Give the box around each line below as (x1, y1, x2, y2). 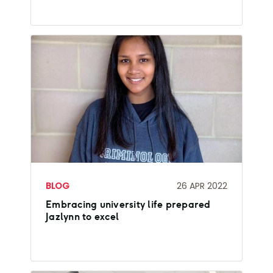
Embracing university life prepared (46, 199, 211, 210)
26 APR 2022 (177, 179, 227, 192)
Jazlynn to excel (46, 211, 119, 222)
